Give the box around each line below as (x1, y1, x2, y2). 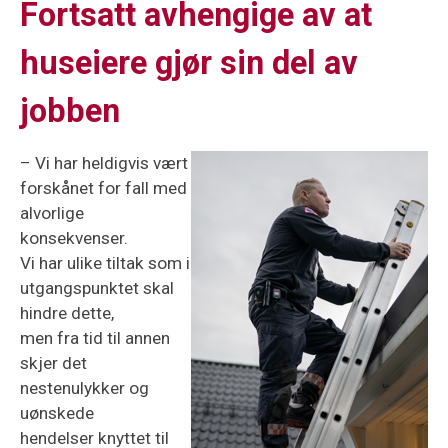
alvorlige (20, 202, 84, 223)
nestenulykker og (20, 377, 149, 398)
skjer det (20, 352, 87, 373)
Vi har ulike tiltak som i (20, 252, 190, 273)
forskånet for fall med (20, 177, 187, 198)
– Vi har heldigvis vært (20, 152, 188, 173)
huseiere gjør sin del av (20, 43, 358, 82)
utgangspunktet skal (20, 277, 174, 298)
